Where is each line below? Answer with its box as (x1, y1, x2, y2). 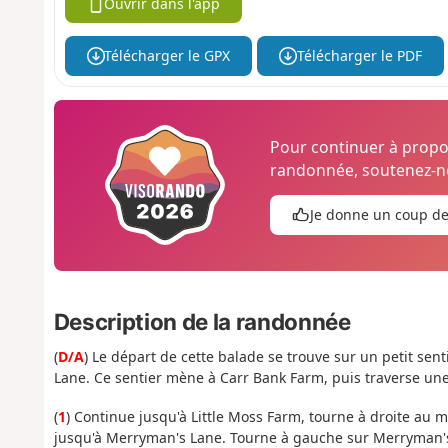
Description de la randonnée (53, 308, 351, 336)
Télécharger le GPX (104, 46, 231, 66)
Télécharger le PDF (296, 46, 422, 66)
